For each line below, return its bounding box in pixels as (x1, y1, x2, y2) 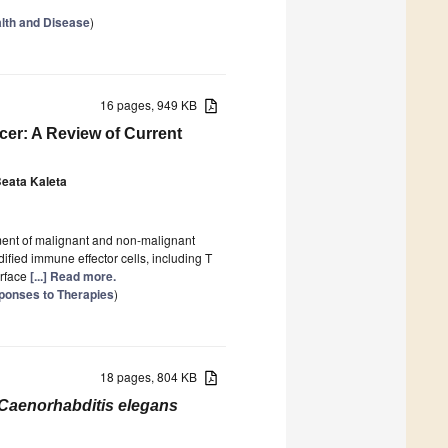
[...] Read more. (30, 266, 116, 285)
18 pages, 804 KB (100, 367, 206, 385)
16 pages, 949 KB (100, 95, 206, 113)
